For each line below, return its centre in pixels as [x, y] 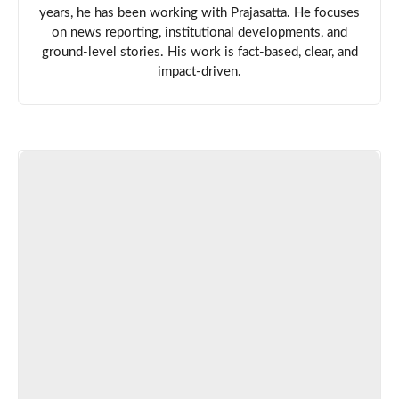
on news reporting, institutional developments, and [199, 32]
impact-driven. [199, 71]
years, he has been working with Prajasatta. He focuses [199, 12]
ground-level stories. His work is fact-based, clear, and [199, 52]
